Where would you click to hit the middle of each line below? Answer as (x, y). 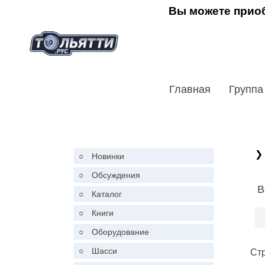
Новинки (108, 156)
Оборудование (120, 232)
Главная (190, 89)
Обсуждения (116, 175)
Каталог (107, 194)
